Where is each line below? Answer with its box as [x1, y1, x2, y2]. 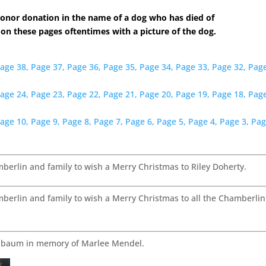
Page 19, [176, 88, 210, 100]
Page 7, [94, 116, 123, 128]
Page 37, [31, 61, 65, 73]
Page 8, [62, 116, 92, 128]
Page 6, [125, 116, 155, 128]
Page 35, [103, 61, 138, 73]
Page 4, [188, 116, 218, 128]
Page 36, [67, 61, 102, 73]
